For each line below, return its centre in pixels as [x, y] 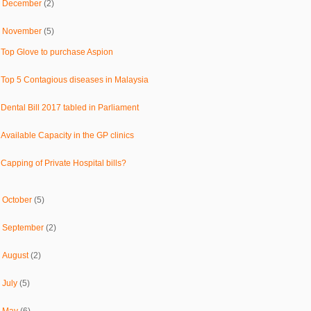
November [23, 31]
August [17, 255]
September [24, 227]
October [18, 200]
